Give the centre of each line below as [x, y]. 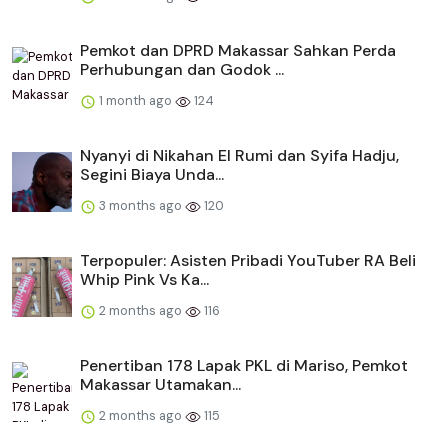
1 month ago [135, 100]
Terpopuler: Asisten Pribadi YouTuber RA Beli [248, 260]
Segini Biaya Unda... [152, 174]
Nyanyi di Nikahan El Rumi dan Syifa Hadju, [239, 155]
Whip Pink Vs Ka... [144, 279]
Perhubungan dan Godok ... [182, 69]
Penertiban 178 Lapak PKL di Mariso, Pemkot [244, 365]
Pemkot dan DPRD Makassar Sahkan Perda [238, 50]
